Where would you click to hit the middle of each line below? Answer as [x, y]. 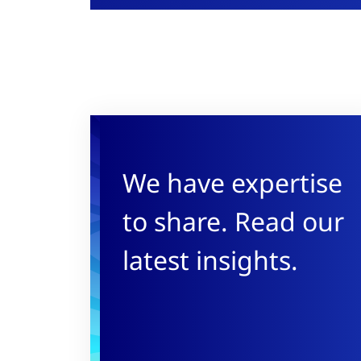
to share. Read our [233, 221]
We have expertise [232, 183]
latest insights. [210, 260]
